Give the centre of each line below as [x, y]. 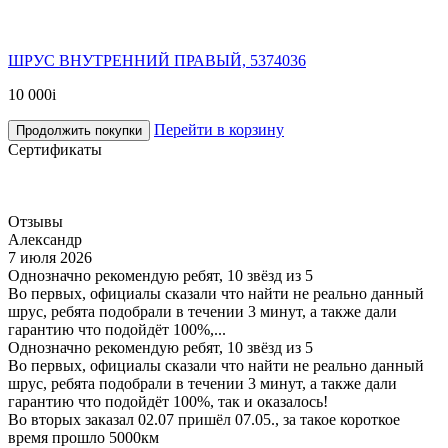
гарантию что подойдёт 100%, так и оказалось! [168, 402]
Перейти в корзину [219, 130]
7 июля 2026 [50, 258]
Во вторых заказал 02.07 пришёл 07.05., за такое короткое [204, 420]
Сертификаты [55, 150]
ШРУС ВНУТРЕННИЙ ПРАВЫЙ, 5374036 [157, 61]
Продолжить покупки [79, 131]
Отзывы [35, 222]
